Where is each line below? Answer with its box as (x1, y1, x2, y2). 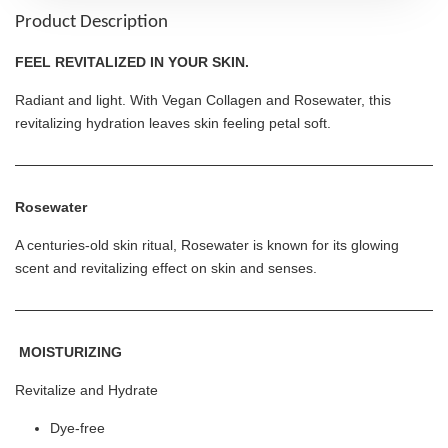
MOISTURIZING (19, 344, 126, 361)
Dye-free (50, 420, 105, 437)
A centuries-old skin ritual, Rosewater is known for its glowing (15, 237, 399, 254)
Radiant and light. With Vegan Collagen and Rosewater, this (15, 92, 391, 109)
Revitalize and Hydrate (15, 382, 166, 399)
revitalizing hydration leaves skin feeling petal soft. (15, 115, 335, 132)
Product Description (15, 13, 168, 33)
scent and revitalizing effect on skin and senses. (15, 260, 325, 277)
